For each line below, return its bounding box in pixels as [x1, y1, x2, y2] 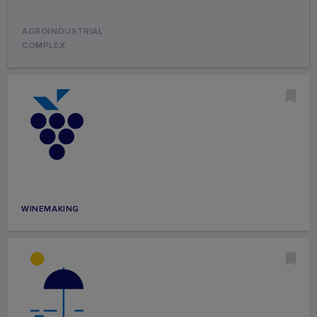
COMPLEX [22, 40, 66, 51]
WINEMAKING [21, 203, 79, 214]
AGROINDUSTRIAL [22, 25, 103, 37]
